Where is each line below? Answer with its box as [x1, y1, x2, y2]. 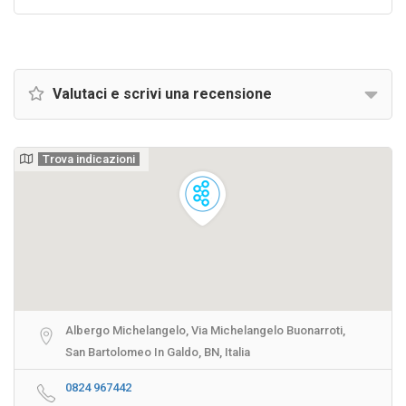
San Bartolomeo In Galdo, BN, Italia [65, 345, 250, 359]
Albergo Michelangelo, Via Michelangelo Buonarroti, [65, 324, 345, 337]
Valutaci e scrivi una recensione [49, 85, 272, 102]
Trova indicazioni [43, 152, 135, 166]
